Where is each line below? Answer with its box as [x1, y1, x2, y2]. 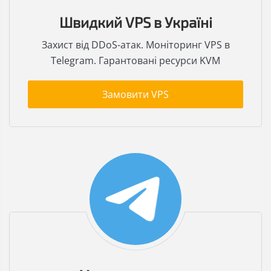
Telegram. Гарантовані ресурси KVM [51, 54, 220, 68]
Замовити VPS [102, 88, 169, 102]
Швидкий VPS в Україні [59, 13, 212, 31]
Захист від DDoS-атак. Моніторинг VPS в [41, 38, 230, 52]
